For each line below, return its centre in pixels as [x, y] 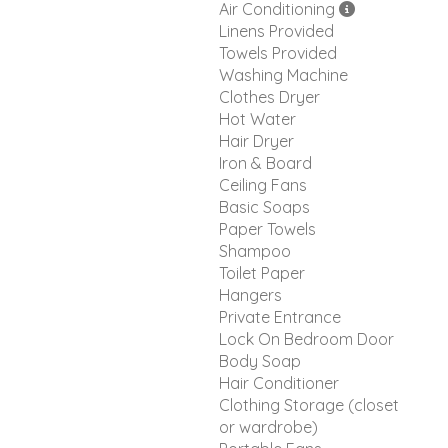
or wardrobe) [268, 426]
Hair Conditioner [279, 382]
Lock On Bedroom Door [306, 338]
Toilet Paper [262, 272]
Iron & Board [265, 162]
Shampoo [255, 250]
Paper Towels [267, 228]
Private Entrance [280, 316]
